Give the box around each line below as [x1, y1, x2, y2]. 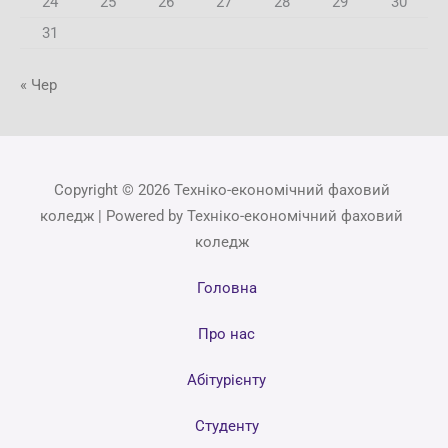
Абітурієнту [187, 370, 266, 389]
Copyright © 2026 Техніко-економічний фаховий [53, 180, 390, 199]
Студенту [194, 416, 259, 435]
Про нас [198, 324, 255, 343]
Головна [196, 278, 257, 297]
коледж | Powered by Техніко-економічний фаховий [40, 206, 403, 225]
